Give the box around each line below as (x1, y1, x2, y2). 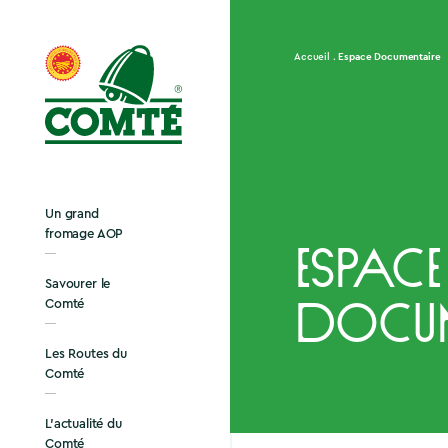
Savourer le (45, 277, 111, 290)
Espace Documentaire (338, 50, 441, 63)
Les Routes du (45, 347, 127, 360)
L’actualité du (45, 417, 122, 430)
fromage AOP (45, 227, 124, 240)
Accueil (294, 52, 330, 62)
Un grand (45, 207, 99, 220)
